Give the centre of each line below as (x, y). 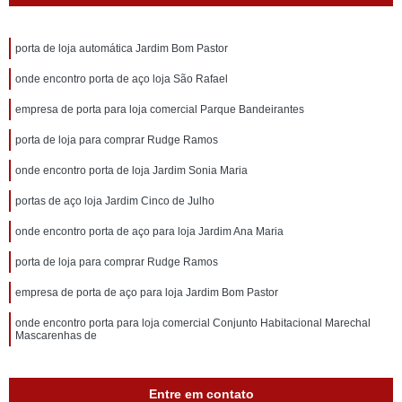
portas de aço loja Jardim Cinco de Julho (115, 201)
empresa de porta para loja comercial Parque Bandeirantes (160, 109)
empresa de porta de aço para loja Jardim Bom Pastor (147, 293)
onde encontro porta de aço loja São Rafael (122, 79)
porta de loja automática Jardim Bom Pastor (122, 48)
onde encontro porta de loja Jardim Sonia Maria (131, 170)
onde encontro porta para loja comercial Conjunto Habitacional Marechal (193, 323)
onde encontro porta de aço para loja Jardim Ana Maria (149, 232)
